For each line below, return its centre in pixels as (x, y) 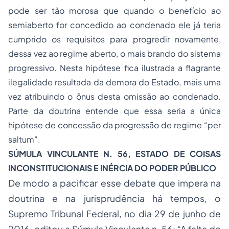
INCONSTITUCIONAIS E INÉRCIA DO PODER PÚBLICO (112, 168)
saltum (21, 139)
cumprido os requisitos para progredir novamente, (114, 39)
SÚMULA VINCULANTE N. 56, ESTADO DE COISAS (114, 154)
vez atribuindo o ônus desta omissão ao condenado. (114, 96)
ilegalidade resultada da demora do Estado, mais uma (114, 82)
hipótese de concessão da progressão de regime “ (108, 125)
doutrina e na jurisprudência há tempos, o (114, 198)
